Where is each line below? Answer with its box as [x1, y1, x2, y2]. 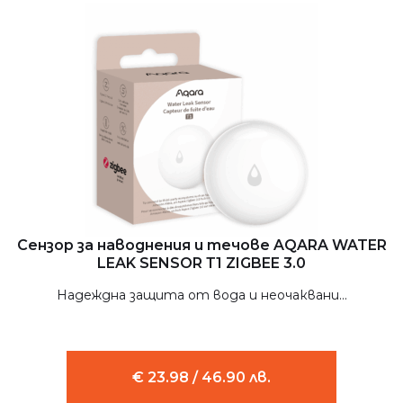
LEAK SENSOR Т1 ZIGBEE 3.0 [97, 255, 306, 272]
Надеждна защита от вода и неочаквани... [56, 287, 347, 303]
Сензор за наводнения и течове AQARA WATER [16, 237, 387, 254]
